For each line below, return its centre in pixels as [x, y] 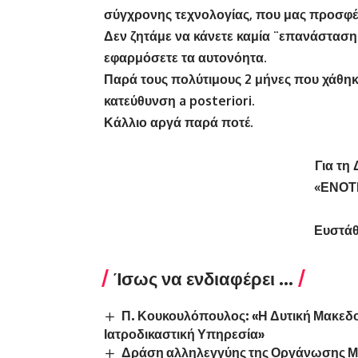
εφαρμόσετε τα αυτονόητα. [185, 58]
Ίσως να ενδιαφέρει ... [203, 278]
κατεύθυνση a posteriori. [179, 101]
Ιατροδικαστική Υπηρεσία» [184, 334]
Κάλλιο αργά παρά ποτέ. [179, 123]
